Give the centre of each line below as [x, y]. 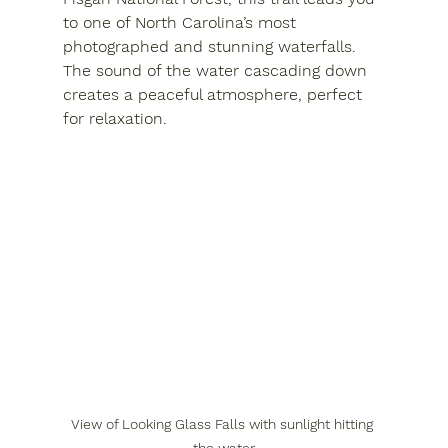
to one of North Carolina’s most [181, 22]
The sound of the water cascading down [217, 70]
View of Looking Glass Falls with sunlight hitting [223, 424]
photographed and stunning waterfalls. [211, 46]
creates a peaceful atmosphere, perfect [214, 94]
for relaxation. [114, 118]
